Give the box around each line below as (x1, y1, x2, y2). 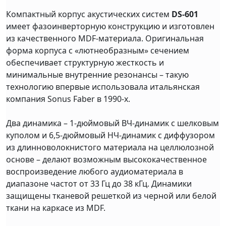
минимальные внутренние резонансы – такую (6, 69, 189, 81)
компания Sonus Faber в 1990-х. (6, 93, 130, 105)
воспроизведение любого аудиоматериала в (6, 166, 183, 178)
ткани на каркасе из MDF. (6, 202, 105, 214)
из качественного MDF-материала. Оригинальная (6, 33, 204, 44)
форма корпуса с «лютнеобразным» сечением (6, 45, 189, 56)
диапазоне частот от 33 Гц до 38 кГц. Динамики (6, 178, 192, 190)
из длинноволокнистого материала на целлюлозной (6, 142, 214, 153)
